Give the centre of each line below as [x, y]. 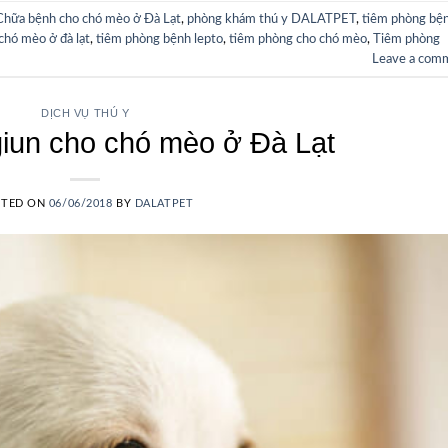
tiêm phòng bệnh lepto [159, 38]
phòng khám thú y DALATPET [271, 18]
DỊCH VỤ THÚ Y [85, 113]
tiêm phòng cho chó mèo [298, 38]
